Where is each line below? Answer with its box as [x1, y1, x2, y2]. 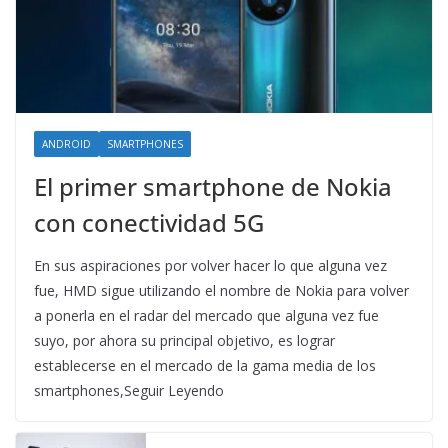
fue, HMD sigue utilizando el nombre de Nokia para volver [34, 281, 409, 301]
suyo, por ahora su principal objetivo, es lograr [34, 331, 335, 351]
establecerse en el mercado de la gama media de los [34, 356, 376, 376]
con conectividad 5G [34, 206, 264, 240]
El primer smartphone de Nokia [34, 170, 392, 204]
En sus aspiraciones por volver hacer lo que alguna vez [34, 256, 387, 276]
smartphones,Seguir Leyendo [34, 381, 224, 401]
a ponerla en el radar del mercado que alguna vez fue [34, 306, 379, 326]
